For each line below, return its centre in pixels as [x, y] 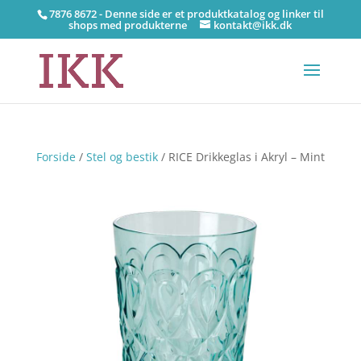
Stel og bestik [122, 157]
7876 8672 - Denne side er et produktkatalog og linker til [186, 13]
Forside [56, 157]
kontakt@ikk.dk [253, 25]
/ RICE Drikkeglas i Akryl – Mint [241, 157]
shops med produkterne [128, 25]
